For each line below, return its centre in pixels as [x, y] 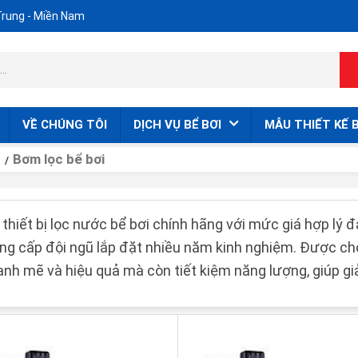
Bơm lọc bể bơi [59, 159]
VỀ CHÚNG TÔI [65, 125]
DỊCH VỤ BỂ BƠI [179, 125]
